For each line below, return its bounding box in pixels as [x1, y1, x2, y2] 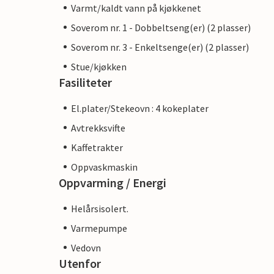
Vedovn [71, 241, 101, 254]
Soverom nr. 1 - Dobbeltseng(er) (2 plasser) [71, 21, 251, 34]
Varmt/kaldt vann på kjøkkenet [71, 1, 201, 14]
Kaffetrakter [71, 141, 123, 154]
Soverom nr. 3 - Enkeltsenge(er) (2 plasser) [71, 40, 249, 53]
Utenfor [59, 255, 101, 271]
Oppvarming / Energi [59, 174, 166, 190]
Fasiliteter [59, 74, 112, 90]
